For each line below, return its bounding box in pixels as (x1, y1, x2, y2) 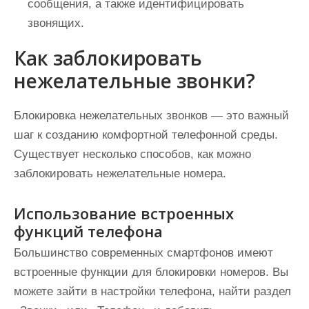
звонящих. (28, 17, 84, 30)
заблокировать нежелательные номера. (14, 167, 226, 180)
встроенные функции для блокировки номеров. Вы (14, 266, 288, 279)
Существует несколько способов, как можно (14, 148, 251, 161)
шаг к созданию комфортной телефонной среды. (14, 128, 278, 141)
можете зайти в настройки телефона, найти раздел (14, 285, 291, 298)
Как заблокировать (14, 45, 202, 71)
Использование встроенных (14, 203, 234, 223)
